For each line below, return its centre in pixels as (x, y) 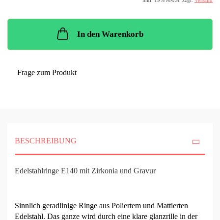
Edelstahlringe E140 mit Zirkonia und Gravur (85, 171)
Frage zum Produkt (47, 73)
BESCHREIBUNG (46, 141)
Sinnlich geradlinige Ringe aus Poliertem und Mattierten (101, 206)
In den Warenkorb (110, 34)
